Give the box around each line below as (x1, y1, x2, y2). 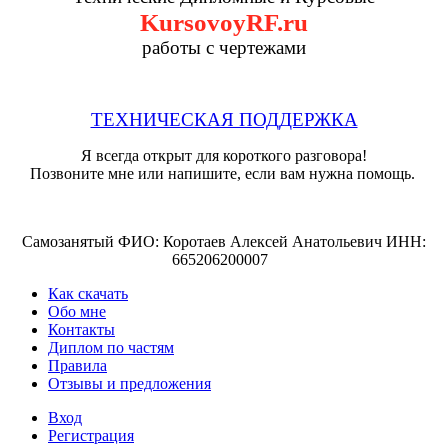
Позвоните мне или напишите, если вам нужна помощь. (29, 165, 419, 183)
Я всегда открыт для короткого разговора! (81, 147, 367, 165)
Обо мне (48, 303, 106, 321)
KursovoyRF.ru (140, 8, 308, 37)
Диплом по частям (48, 339, 174, 357)
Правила (48, 357, 107, 375)
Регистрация (48, 427, 134, 445)
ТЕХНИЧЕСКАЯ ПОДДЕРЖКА (90, 109, 358, 131)
